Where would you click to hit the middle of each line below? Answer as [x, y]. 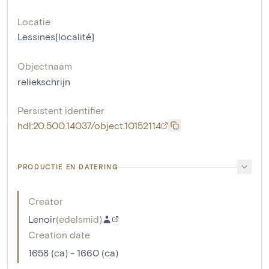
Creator [46, 201]
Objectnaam [45, 66]
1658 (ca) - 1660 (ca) [73, 253]
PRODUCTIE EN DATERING [68, 167]
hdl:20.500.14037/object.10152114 [89, 125]
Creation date [59, 235]
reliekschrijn [44, 82]
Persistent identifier [61, 110]
